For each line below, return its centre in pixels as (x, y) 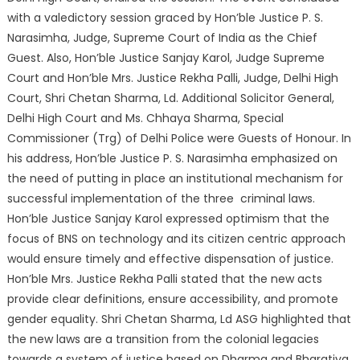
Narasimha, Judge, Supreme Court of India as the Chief (162, 38)
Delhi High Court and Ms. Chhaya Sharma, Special (145, 118)
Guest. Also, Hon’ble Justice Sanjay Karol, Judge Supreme (166, 58)
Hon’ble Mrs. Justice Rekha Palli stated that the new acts (164, 279)
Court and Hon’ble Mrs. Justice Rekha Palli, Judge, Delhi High (172, 78)
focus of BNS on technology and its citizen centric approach (176, 239)
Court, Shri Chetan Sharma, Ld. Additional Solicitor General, (170, 98)
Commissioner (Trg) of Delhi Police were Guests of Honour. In (179, 138)
